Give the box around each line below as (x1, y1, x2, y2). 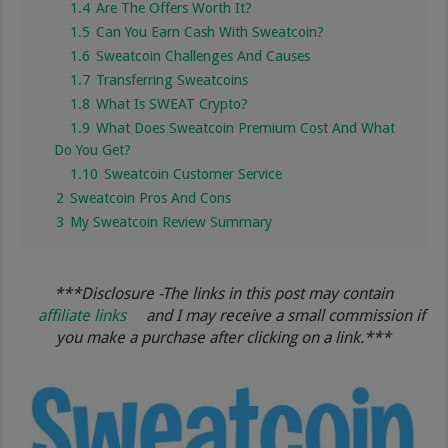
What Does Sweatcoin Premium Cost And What (96, 119, 396, 136)
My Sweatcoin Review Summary (70, 213, 273, 230)
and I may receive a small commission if (142, 305, 426, 325)
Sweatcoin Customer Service (104, 165, 283, 182)
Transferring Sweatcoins (96, 71, 249, 88)
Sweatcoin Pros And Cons (70, 189, 232, 206)
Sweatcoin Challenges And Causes (96, 47, 311, 64)
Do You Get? (54, 141, 132, 158)
